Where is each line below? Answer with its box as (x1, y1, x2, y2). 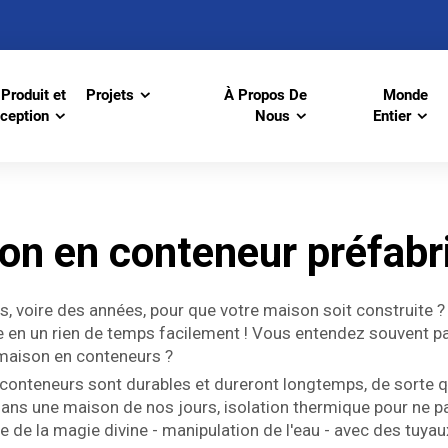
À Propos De (223, 86, 307, 104)
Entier (373, 107, 412, 125)
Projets (85, 86, 134, 104)
